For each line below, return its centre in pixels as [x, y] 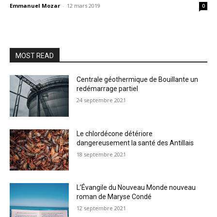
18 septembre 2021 [101, 154]
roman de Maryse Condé [114, 197]
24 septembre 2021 [101, 100]
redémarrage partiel [108, 89]
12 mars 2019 [84, 6]
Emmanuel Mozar [35, 6]
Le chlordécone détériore [115, 133]
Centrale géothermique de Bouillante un [138, 79]
